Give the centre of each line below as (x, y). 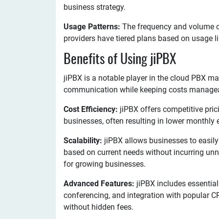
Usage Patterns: (93, 27)
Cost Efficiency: (92, 109)
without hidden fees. (99, 207)
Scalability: (84, 141)
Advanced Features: (100, 184)
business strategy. (95, 7)
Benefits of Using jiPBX (120, 60)
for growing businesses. (105, 164)
